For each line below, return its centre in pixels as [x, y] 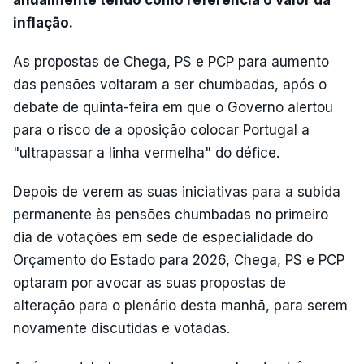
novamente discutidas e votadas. [121, 328]
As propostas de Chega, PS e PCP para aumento [171, 61]
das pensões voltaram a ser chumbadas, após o [170, 84]
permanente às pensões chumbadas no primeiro [171, 214]
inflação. [43, 22]
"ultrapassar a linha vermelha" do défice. [146, 152]
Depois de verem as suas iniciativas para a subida [177, 191]
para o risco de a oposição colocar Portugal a [161, 130]
